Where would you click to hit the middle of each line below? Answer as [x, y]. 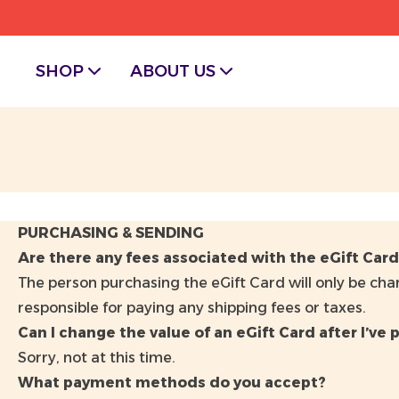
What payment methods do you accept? [172, 383]
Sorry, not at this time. [97, 358]
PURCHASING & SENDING [111, 233]
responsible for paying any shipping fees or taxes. [192, 308]
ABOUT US [173, 71]
